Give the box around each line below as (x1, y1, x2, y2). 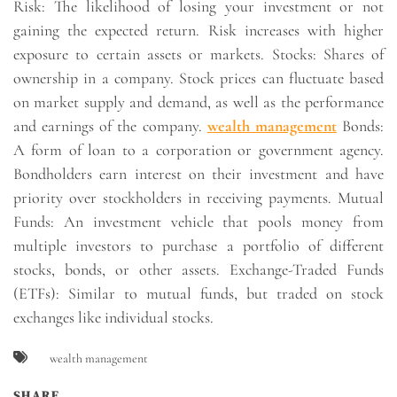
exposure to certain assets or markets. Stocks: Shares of (13, 43, 384, 64)
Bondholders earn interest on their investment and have (13, 163, 384, 183)
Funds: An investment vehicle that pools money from (13, 211, 384, 231)
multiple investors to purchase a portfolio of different (13, 235, 384, 255)
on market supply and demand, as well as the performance (13, 91, 384, 112)
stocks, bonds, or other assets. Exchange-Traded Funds (13, 259, 384, 279)
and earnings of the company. (13, 115, 207, 136)
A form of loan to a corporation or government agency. (13, 139, 384, 160)
